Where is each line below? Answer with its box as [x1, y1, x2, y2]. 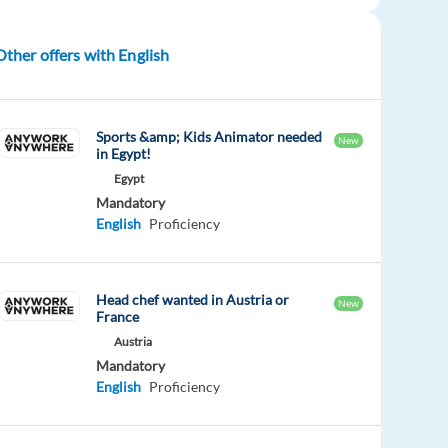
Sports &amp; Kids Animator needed [96, 127, 323, 145]
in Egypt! [96, 144, 152, 162]
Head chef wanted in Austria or [96, 290, 290, 308]
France [96, 307, 140, 325]
